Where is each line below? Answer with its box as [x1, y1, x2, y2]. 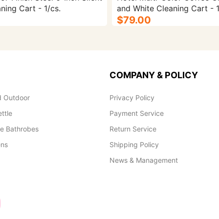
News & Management [109, 156, 178, 164]
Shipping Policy [109, 140, 159, 149]
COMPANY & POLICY [109, 70, 198, 80]
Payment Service [109, 109, 164, 117]
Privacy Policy [109, 93, 154, 102]
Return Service [109, 125, 156, 133]
